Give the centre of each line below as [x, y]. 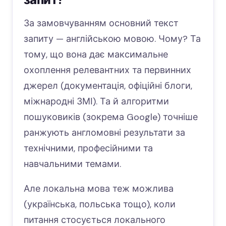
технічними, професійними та [88, 148]
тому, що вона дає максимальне [96, 54]
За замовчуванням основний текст [101, 23]
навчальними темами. [72, 164]
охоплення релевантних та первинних [107, 70]
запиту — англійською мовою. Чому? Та [112, 39]
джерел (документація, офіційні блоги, [108, 86]
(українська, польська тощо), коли [100, 204]
